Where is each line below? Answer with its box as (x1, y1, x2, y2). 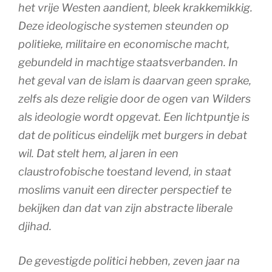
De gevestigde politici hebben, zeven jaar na (18, 254, 240, 267)
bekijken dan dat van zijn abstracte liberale (18, 201, 233, 214)
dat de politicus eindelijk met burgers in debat (18, 128, 247, 141)
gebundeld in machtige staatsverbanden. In (18, 55, 238, 69)
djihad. (18, 219, 52, 233)
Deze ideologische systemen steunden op (18, 19, 229, 32)
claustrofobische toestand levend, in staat (18, 165, 231, 178)
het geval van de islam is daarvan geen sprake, (18, 73, 251, 87)
